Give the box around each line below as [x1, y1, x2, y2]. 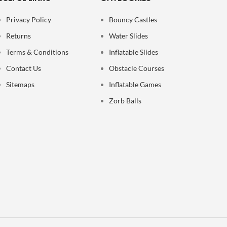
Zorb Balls [109, 96, 142, 105]
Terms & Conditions [6, 47, 68, 56]
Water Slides [109, 31, 148, 40]
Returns [6, 31, 31, 40]
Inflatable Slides [109, 47, 159, 56]
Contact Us [6, 63, 41, 72]
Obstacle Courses [109, 63, 165, 72]
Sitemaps [6, 80, 34, 89]
